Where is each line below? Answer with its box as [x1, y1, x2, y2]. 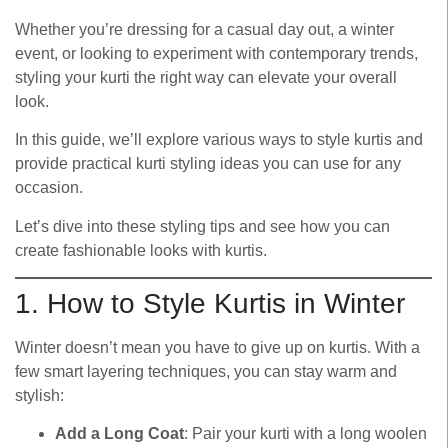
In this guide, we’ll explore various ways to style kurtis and [15, 131, 423, 149]
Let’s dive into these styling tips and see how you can [15, 217, 390, 235]
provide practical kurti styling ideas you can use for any [15, 155, 401, 173]
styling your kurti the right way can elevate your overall [15, 68, 397, 86]
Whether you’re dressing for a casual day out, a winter [15, 20, 394, 38]
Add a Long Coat [55, 425, 184, 443]
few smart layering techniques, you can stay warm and [15, 362, 397, 380]
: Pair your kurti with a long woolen [184, 425, 427, 443]
